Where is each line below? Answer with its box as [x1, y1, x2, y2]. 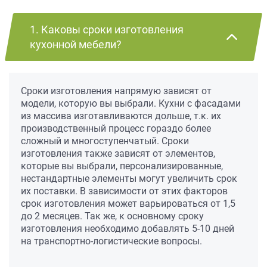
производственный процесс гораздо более [21, 123, 211, 135]
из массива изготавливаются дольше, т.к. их [21, 110, 221, 122]
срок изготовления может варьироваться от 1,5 [21, 198, 235, 210]
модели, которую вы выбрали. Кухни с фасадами [21, 98, 241, 110]
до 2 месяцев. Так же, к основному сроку [21, 210, 204, 222]
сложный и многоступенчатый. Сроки [21, 135, 189, 147]
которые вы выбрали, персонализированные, [21, 160, 223, 172]
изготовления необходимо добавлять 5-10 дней [21, 223, 234, 235]
